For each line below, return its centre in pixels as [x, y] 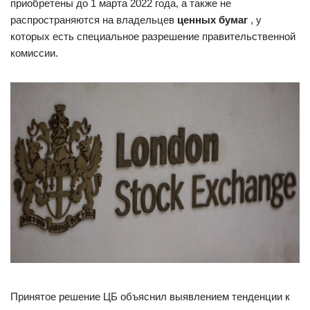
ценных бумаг [212, 20]
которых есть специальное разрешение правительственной [153, 37]
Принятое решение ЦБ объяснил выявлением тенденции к [150, 297]
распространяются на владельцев [94, 20]
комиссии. [34, 53]
